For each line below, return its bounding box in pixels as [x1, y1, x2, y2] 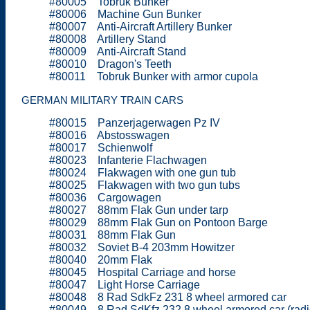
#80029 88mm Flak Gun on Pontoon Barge [49, 216, 268, 228]
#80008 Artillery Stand [49, 33, 166, 45]
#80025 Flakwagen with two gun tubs [49, 179, 240, 191]
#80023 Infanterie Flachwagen [49, 154, 207, 166]
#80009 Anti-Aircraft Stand [49, 45, 186, 57]
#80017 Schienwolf [49, 141, 152, 154]
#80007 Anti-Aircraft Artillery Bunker [49, 20, 232, 33]
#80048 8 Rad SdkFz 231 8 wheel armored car [49, 291, 286, 303]
